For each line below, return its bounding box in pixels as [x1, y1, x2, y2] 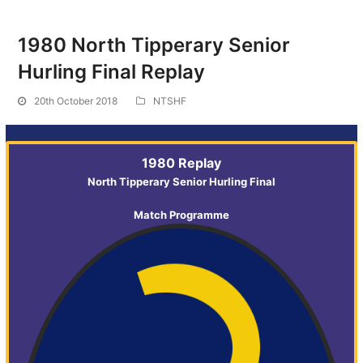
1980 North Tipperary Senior [18, 33, 291, 57]
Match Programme [134, 208, 229, 221]
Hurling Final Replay [18, 60, 206, 83]
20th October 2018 [34, 95, 118, 107]
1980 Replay [142, 155, 221, 171]
